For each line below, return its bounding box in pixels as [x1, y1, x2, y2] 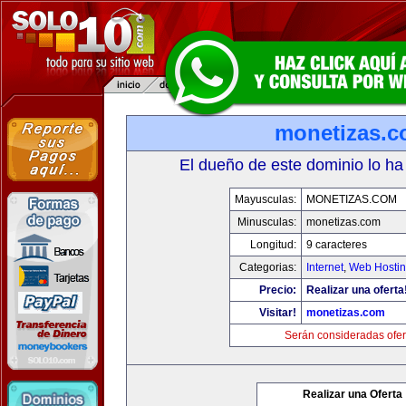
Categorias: [239, 261, 296, 274]
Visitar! [259, 306, 296, 319]
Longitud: [250, 238, 296, 251]
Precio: [259, 284, 296, 296]
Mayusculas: [235, 193, 296, 206]
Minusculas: [237, 216, 296, 228]
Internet [306, 261, 343, 274]
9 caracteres [306, 238, 367, 251]
